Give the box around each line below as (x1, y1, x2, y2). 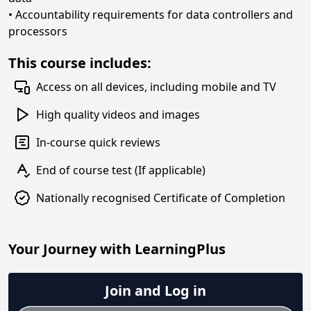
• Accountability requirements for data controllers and (8, 7, 293, 22)
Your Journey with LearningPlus (8, 239, 226, 258)
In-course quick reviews (36, 135, 160, 150)
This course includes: (8, 53, 151, 72)
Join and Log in (105, 281, 206, 300)
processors (8, 24, 67, 39)
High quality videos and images (36, 107, 200, 122)
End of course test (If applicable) (36, 162, 205, 178)
